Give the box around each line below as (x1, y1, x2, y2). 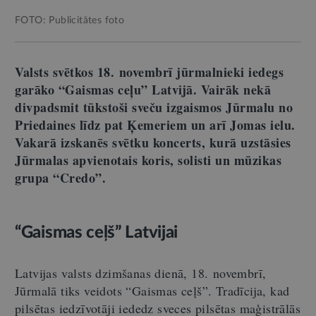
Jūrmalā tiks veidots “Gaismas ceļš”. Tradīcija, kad (15, 281, 290, 299)
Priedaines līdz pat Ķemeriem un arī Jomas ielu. (15, 115, 296, 134)
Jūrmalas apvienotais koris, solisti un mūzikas (15, 150, 281, 169)
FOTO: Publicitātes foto (15, 15, 125, 25)
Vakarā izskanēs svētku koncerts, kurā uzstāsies (15, 133, 291, 152)
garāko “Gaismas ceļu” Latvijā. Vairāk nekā (15, 80, 271, 99)
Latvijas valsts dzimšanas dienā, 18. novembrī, (15, 264, 267, 281)
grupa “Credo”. (15, 168, 106, 187)
